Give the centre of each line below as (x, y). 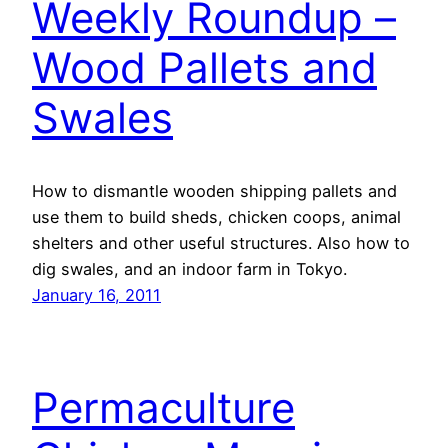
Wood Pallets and (204, 68)
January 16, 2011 (96, 295)
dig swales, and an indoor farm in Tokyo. (189, 269)
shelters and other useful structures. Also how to (221, 243)
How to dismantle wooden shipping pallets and (214, 191)
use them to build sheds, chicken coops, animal (216, 217)
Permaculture (163, 407)
